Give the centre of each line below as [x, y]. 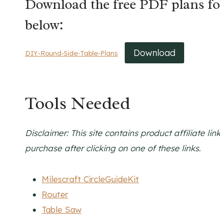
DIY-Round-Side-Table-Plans [71, 53]
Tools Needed [78, 103]
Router [55, 194]
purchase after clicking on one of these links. [113, 148]
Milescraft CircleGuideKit [90, 179]
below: [44, 25]
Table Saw [62, 209]
